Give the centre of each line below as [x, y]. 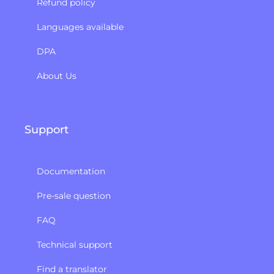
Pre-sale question [74, 196]
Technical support [75, 245]
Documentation [71, 172]
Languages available [80, 27]
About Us [57, 76]
